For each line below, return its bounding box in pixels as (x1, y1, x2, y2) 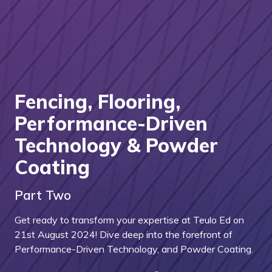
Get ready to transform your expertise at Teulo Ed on (15, 214, 244, 226)
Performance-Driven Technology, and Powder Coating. (15, 243, 253, 256)
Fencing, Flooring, (15, 89, 180, 114)
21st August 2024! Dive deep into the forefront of (15, 228, 233, 241)
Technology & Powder (15, 133, 218, 158)
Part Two (15, 187, 71, 203)
